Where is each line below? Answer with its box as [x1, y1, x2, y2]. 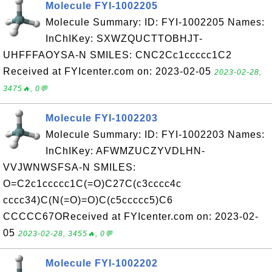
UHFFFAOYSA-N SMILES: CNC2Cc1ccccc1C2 [3, 50, 232, 60]
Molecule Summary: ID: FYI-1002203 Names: [46, 129, 265, 140]
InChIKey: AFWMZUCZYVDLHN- [46, 146, 205, 156]
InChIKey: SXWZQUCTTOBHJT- [46, 33, 203, 44]
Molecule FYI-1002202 [46, 258, 158, 268]
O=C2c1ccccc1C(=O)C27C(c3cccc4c [3, 178, 182, 189]
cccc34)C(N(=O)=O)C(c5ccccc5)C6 [3, 195, 173, 205]
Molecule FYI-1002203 [46, 113, 158, 123]
